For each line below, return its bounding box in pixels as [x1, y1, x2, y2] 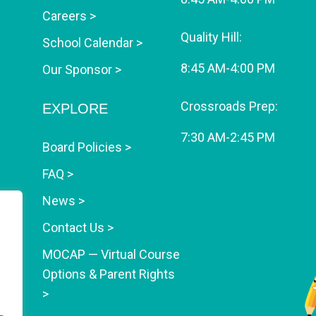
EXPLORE [42, 101, 109, 116]
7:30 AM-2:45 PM [180, 130, 275, 145]
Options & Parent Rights [42, 267, 176, 281]
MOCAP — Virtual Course [42, 247, 181, 262]
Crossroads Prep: [180, 99, 278, 114]
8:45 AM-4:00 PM [180, 61, 275, 75]
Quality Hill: [180, 30, 242, 44]
